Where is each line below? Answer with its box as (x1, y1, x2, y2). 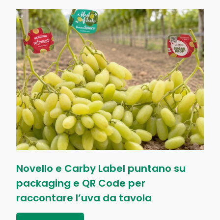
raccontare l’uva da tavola (16, 191, 152, 205)
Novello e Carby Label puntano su (16, 161, 186, 175)
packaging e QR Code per (16, 176, 145, 190)
